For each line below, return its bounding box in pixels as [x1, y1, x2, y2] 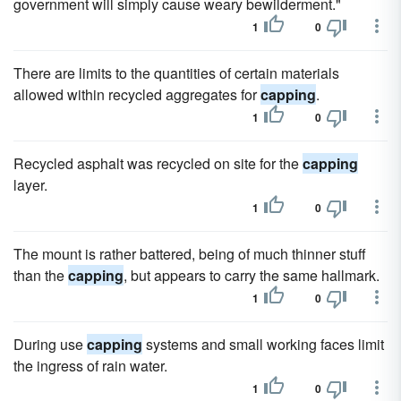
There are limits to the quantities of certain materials [13, 63, 339, 83]
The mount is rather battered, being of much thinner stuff [13, 243, 366, 264]
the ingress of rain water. [13, 355, 167, 376]
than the [13, 265, 68, 286]
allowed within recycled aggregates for [13, 84, 260, 105]
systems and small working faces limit [142, 334, 384, 354]
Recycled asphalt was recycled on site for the [13, 153, 303, 174]
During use [13, 334, 87, 354]
